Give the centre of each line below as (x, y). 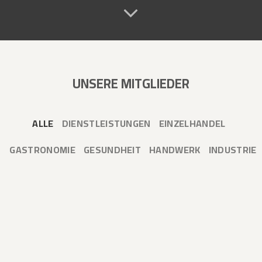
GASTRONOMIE (42, 149)
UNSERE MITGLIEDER (131, 83)
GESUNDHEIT (112, 149)
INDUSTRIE (232, 149)
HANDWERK (175, 149)
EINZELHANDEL (192, 123)
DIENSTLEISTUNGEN (106, 123)
